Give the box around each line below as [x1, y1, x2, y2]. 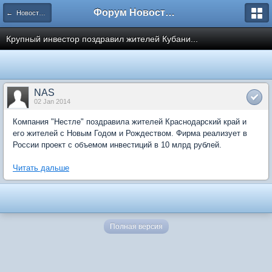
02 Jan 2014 [34, 98, 70, 105]
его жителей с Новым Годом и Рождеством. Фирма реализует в [13, 129, 247, 138]
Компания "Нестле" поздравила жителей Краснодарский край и [13, 117, 246, 126]
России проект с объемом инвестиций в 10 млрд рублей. [13, 140, 222, 149]
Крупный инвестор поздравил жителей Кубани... [6, 34, 198, 44]
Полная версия [109, 222, 163, 231]
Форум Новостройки [165, 7, 175, 18]
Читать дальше [13, 163, 69, 172]
